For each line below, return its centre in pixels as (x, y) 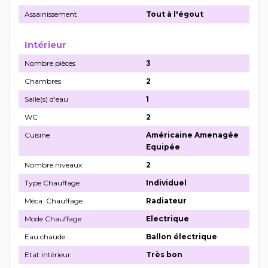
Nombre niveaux (53, 165)
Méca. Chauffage (54, 201)
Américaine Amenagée (192, 135)
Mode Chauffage (53, 219)
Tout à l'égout (175, 14)
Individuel (166, 183)
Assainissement (51, 14)
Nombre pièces (50, 63)
